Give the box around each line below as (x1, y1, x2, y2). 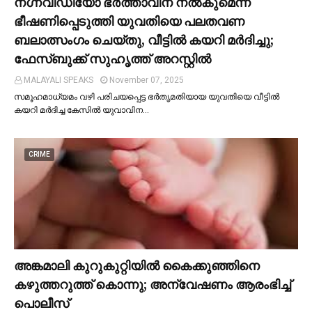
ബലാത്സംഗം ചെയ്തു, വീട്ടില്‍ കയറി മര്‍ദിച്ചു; (14, 31, 274, 48)
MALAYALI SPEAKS (24, 75, 93, 85)
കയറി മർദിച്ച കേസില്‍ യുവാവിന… (14, 104, 149, 115)
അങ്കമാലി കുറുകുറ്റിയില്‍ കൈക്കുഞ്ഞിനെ (14, 257, 260, 274)
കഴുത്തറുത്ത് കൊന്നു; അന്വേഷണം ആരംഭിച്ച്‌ (14, 276, 291, 292)
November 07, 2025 (109, 75, 184, 85)
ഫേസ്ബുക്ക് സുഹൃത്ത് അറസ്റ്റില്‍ (14, 50, 211, 67)
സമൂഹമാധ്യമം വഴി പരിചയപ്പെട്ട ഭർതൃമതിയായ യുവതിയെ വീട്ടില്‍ (14, 91, 279, 102)
